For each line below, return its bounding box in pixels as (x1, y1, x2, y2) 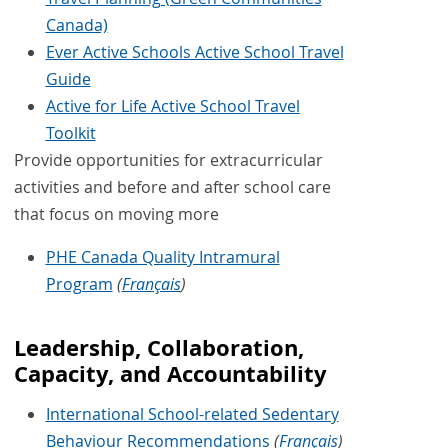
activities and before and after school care (13, 176, 331, 199)
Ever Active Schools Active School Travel (45, 41, 344, 64)
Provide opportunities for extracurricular (13, 149, 323, 172)
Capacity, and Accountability (13, 359, 327, 390)
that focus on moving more (13, 203, 219, 226)
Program (45, 273, 113, 296)
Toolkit (45, 122, 96, 145)
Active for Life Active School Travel (45, 95, 300, 118)
